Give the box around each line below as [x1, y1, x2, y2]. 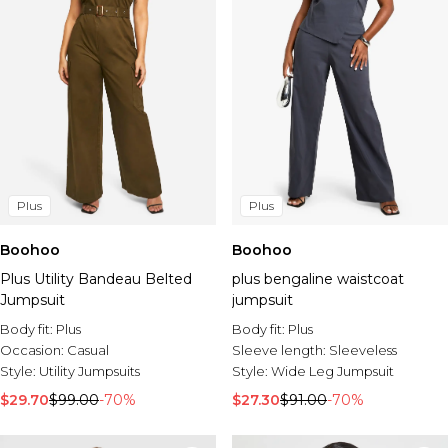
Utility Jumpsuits [39, 363, 140, 379]
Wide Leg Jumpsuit [271, 363, 394, 379]
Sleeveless [329, 342, 397, 358]
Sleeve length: [232, 342, 329, 358]
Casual [67, 342, 109, 358]
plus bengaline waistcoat [232, 270, 404, 288]
